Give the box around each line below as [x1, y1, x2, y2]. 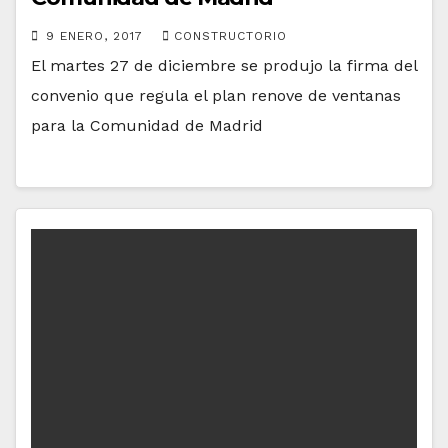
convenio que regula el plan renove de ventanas [31, 86, 401, 106]
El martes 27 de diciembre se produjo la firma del [31, 56, 417, 76]
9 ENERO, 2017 [46, 29, 148, 44]
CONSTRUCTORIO [174, 29, 287, 44]
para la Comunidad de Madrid [31, 116, 263, 136]
